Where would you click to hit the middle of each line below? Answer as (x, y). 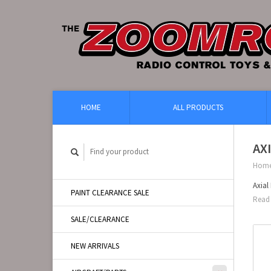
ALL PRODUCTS (198, 107)
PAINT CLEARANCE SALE (110, 193)
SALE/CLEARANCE (100, 219)
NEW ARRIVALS (95, 246)
